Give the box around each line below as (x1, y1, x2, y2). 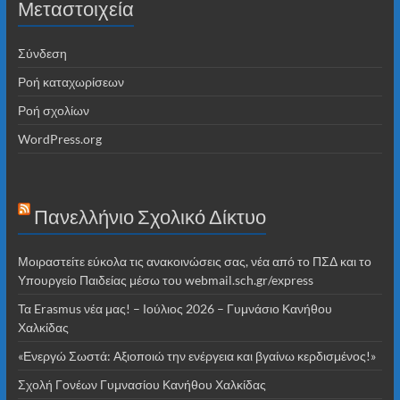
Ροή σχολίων (17, 102, 89, 118)
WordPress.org (17, 130, 102, 146)
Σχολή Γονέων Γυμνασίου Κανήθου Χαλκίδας (17, 376, 266, 392)
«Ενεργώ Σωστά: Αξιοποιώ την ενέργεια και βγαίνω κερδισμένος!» (17, 347, 376, 363)
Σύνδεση (17, 45, 67, 61)
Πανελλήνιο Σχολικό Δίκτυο (33, 204, 266, 229)
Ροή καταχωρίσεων (17, 73, 124, 89)
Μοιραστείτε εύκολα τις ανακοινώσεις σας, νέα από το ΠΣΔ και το (17, 253, 371, 269)
